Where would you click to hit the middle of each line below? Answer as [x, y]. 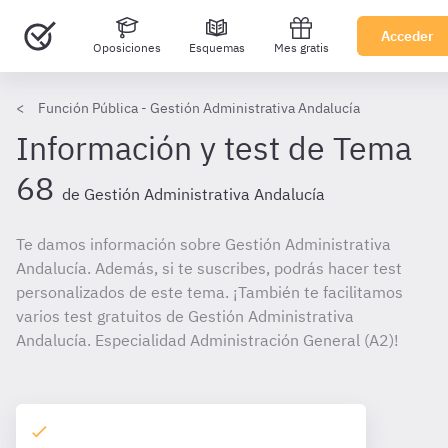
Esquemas [217, 47]
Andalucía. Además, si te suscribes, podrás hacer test [209, 268]
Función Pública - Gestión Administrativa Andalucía [199, 108]
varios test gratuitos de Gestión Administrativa [185, 316]
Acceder [407, 36]
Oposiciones [126, 47]
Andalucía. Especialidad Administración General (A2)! [207, 340]
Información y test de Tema [214, 148]
